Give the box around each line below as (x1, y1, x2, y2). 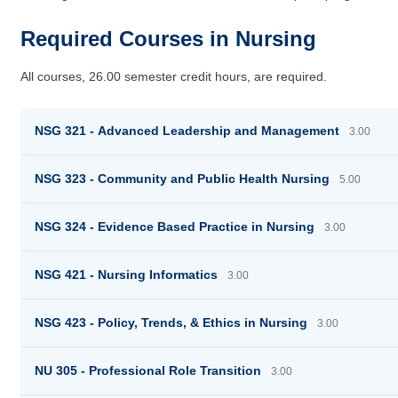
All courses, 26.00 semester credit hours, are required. (20, 69, 328, 84)
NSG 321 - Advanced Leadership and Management (35, 123, 347, 138)
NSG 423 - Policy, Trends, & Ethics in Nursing (35, 315, 315, 330)
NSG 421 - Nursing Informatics (35, 267, 226, 282)
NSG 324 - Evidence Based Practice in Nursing (35, 219, 322, 234)
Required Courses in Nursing (20, 27, 317, 51)
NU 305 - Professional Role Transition (35, 363, 269, 378)
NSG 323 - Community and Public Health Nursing (35, 171, 338, 186)
